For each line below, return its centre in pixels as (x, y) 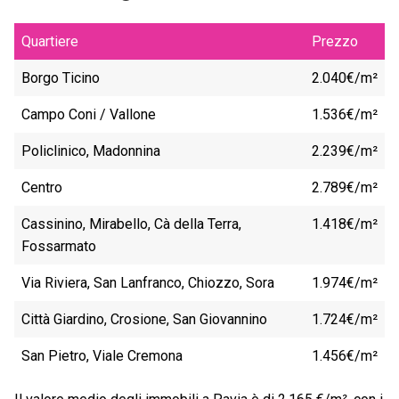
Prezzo (335, 42)
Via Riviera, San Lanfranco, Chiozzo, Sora (148, 283)
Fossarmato (59, 247)
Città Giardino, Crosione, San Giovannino (144, 320)
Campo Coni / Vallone (89, 115)
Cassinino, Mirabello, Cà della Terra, (131, 224)
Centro (42, 188)
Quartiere (50, 42)
